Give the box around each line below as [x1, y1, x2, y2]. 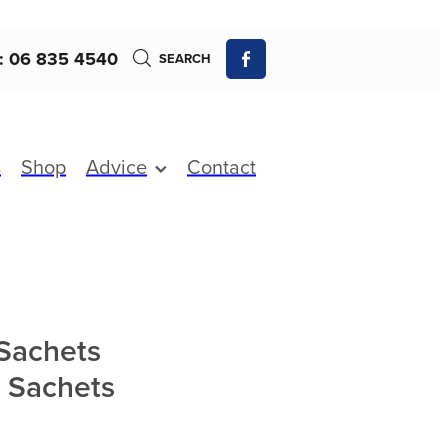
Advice [86, 151, 147, 180]
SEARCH [156, 49, 211, 69]
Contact [187, 151, 256, 180]
